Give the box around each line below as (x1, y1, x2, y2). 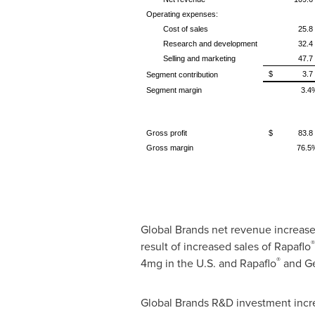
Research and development (162, 39, 257, 48)
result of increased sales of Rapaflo (140, 238, 311, 255)
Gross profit (146, 129, 187, 137)
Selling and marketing (162, 54, 236, 63)
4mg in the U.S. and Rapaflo (140, 255, 276, 271)
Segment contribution (146, 70, 218, 79)
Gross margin (146, 143, 193, 152)
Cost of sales (162, 25, 208, 33)
